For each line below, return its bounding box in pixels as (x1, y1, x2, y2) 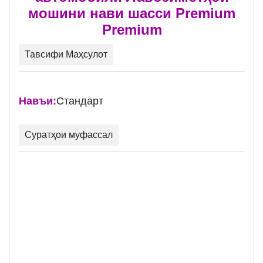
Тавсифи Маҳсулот (25, 49, 107, 60)
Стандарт (56, 95, 103, 107)
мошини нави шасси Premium (28, 5, 236, 22)
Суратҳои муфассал (25, 130, 113, 140)
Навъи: (19, 95, 56, 107)
